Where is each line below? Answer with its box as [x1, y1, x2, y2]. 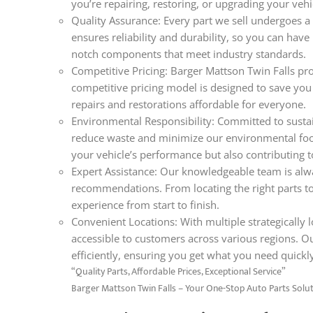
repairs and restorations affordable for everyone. [71, 96, 306, 111]
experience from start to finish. [71, 197, 219, 212]
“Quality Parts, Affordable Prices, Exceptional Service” [71, 263, 286, 279]
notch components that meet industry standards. [71, 46, 306, 61]
